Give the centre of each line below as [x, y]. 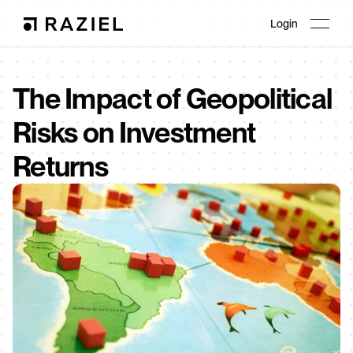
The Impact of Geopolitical [173, 99]
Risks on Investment [134, 133]
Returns [60, 167]
